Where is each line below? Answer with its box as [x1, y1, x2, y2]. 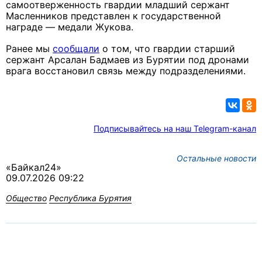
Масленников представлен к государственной [6, 10, 221, 22]
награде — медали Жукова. [6, 21, 133, 33]
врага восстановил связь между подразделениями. [6, 65, 246, 77]
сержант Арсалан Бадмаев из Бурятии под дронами [6, 54, 249, 66]
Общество [6, 193, 47, 204]
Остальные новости [177, 153, 256, 164]
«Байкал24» [6, 161, 61, 174]
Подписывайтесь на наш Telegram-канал [94, 123, 256, 134]
